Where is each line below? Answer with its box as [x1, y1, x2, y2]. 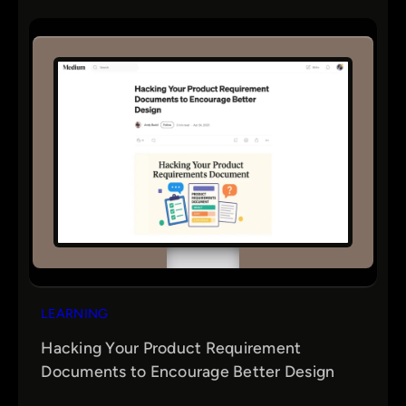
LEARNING [41, 304, 109, 322]
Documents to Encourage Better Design [41, 362, 335, 382]
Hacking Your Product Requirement [41, 338, 302, 358]
